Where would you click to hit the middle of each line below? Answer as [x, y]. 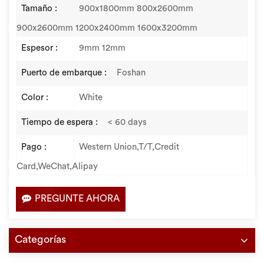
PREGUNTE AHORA [77, 199]
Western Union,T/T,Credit [129, 147]
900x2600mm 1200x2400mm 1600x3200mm [107, 28]
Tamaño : [39, 9]
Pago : [34, 147]
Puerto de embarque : [64, 73]
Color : [35, 98]
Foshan [131, 73]
